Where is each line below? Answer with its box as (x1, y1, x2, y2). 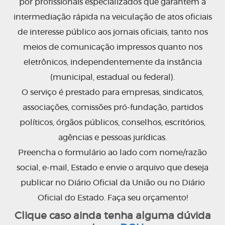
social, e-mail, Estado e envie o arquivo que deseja (17, 164, 208, 172)
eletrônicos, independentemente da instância (23, 58, 202, 66)
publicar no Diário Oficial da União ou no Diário (20, 179, 205, 187)
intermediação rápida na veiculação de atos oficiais (13, 13, 212, 21)
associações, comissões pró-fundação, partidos (22, 103, 203, 111)
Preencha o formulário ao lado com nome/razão (18, 149, 207, 157)
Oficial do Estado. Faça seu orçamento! (37, 194, 188, 202)
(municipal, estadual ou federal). (50, 73, 175, 81)
